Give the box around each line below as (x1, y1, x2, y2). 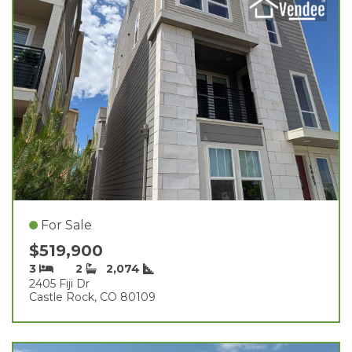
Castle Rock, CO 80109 (29, 289, 156, 304)
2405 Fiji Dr (29, 276, 90, 291)
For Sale (41, 217, 92, 233)
